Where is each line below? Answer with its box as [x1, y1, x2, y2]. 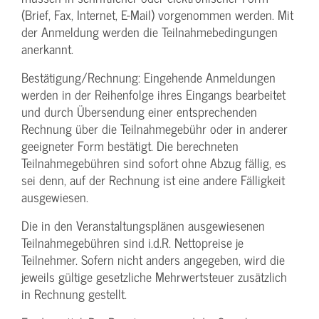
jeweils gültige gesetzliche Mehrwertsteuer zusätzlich [21, 266, 287, 288]
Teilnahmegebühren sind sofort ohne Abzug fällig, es [21, 152, 286, 174]
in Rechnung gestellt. [21, 283, 127, 305]
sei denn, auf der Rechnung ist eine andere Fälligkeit [21, 169, 285, 191]
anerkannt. [21, 38, 73, 60]
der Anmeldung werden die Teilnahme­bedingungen [21, 21, 278, 43]
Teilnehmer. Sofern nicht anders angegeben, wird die [21, 249, 285, 271]
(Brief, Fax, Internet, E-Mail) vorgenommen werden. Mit [21, 4, 293, 26]
